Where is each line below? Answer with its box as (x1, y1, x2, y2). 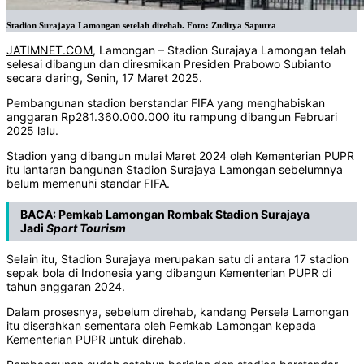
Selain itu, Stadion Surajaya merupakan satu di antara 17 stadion (6, 252, 349, 266)
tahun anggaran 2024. (6, 279, 125, 294)
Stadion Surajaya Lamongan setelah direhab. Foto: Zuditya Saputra (6, 21, 276, 31)
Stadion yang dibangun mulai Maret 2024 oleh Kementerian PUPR (6, 149, 354, 163)
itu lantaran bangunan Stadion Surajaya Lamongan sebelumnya (6, 162, 343, 177)
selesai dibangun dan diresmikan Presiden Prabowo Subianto (6, 57, 331, 71)
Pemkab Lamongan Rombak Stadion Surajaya (58, 207, 310, 222)
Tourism (80, 221, 126, 236)
